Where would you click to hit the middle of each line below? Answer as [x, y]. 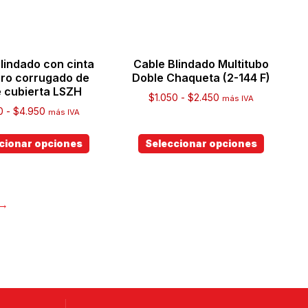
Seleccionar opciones [201, 143]
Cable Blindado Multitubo [201, 64]
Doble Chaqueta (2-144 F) [201, 78]
